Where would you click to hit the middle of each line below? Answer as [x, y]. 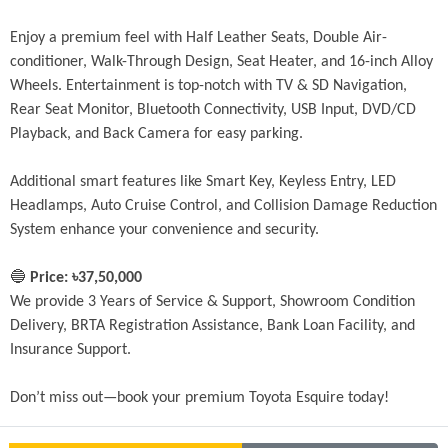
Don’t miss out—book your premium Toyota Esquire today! [199, 398]
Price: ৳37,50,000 [86, 278]
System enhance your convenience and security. [164, 230]
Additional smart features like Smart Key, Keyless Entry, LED [203, 182]
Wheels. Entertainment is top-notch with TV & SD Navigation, [208, 86]
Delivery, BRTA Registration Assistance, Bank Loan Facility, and [212, 326]
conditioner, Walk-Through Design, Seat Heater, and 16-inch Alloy [221, 62]
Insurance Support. [70, 350]
